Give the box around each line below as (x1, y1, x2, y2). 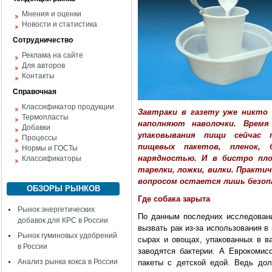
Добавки (22, 123, 50, 132)
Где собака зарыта (138, 194, 210, 203)
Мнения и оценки (22, 10, 81, 18)
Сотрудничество (13, 36, 73, 44)
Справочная (13, 87, 56, 96)
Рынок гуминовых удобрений (18, 231, 117, 240)
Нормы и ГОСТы (22, 144, 78, 152)
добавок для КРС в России (18, 216, 108, 225)
